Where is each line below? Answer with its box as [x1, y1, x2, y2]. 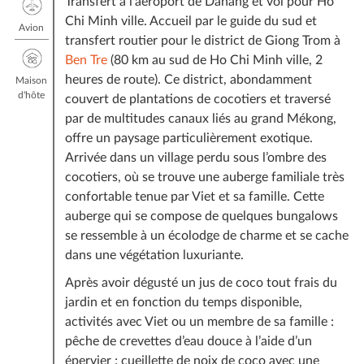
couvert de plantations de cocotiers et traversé [64, 92, 331, 106]
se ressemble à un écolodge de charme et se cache [64, 228, 349, 242]
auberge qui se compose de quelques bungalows [64, 209, 338, 223]
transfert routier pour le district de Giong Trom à [64, 33, 340, 47]
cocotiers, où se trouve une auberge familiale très [64, 170, 344, 184]
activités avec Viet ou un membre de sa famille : [64, 314, 334, 328]
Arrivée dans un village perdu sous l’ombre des [64, 150, 327, 164]
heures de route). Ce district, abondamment [64, 72, 312, 86]
